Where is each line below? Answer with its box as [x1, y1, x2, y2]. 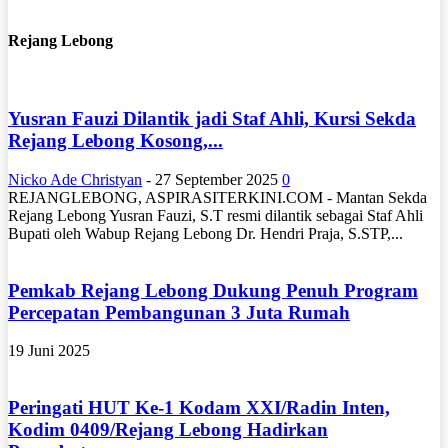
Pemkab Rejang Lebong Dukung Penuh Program [8, 279, 418, 301]
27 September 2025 [155, 170, 278, 188]
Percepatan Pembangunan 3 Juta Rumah [8, 301, 350, 323]
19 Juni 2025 [8, 342, 90, 360]
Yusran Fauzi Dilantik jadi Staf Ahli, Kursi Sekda [8, 108, 416, 130]
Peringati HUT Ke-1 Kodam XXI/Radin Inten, [8, 396, 390, 418]
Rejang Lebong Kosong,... [8, 130, 223, 152]
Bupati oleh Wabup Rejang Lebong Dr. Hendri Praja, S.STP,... [8, 224, 403, 242]
